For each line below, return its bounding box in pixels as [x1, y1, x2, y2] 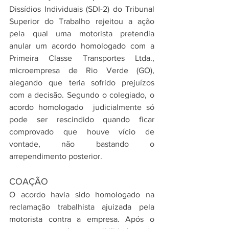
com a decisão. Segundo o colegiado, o [9, 90, 154, 99]
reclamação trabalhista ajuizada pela [9, 202, 154, 211]
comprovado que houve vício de [9, 127, 154, 136]
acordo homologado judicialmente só [9, 103, 154, 111]
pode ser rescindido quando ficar [9, 115, 154, 124]
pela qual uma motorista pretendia [9, 29, 154, 38]
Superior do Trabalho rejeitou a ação [9, 17, 154, 26]
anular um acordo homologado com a [9, 41, 154, 50]
